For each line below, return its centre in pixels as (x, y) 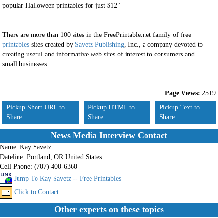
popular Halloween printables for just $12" (61, 6)
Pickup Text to (180, 107)
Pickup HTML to (111, 107)
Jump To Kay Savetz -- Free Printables (68, 179)
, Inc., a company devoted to (163, 45)
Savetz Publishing (100, 45)
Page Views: (182, 93)
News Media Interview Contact (109, 135)
